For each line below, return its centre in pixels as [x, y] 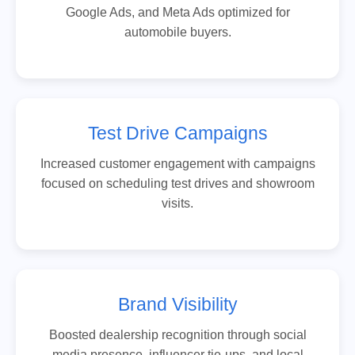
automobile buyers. [177, 32]
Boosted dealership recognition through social [177, 334]
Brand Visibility [177, 304]
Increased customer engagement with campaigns [177, 163]
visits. [177, 203]
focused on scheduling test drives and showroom [177, 183]
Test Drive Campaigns [177, 133]
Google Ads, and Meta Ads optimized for [177, 12]
